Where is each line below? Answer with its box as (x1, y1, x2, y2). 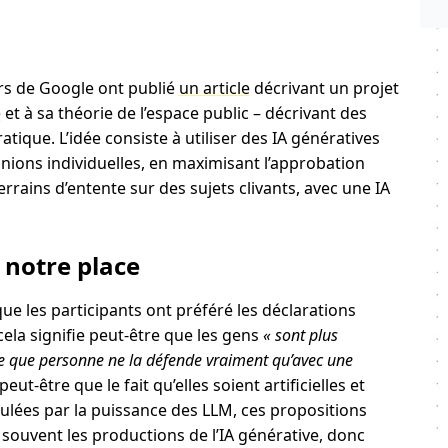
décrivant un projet (249, 77, 399, 99)
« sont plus (262, 324, 338, 346)
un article (178, 77, 250, 99)
